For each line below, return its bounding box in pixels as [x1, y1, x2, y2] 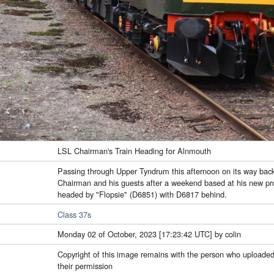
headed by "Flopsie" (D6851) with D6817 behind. [57, 188, 227, 200]
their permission [57, 260, 113, 272]
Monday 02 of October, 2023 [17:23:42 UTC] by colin [57, 228, 241, 240]
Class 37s [57, 208, 91, 220]
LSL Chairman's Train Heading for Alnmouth [57, 145, 211, 157]
